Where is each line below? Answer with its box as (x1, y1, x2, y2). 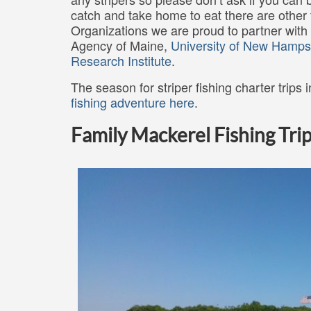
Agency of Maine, (71, 36, 171, 55)
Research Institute (71, 51, 171, 70)
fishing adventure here (71, 93, 194, 112)
